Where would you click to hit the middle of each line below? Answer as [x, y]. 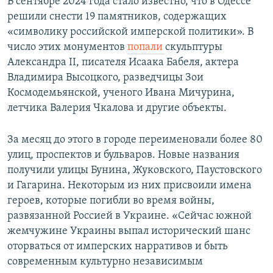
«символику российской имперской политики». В [130, 32]
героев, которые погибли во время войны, [111, 201]
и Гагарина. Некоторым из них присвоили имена [129, 186]
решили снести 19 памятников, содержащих [117, 17]
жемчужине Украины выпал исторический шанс [129, 232]
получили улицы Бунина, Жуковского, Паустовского [135, 171]
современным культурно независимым [105, 262]
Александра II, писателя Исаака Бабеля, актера [123, 63]
